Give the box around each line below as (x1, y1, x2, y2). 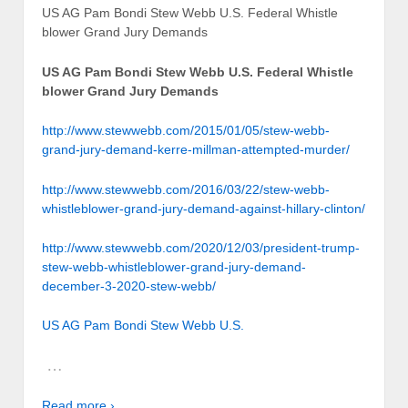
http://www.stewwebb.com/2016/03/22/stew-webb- (42, 181, 330, 197)
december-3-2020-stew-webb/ (42, 278, 216, 293)
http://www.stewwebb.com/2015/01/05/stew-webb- (42, 123, 330, 138)
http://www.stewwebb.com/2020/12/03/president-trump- (42, 240, 360, 255)
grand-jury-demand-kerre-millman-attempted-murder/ (42, 142, 350, 158)
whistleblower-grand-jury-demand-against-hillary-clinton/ (42, 200, 365, 216)
